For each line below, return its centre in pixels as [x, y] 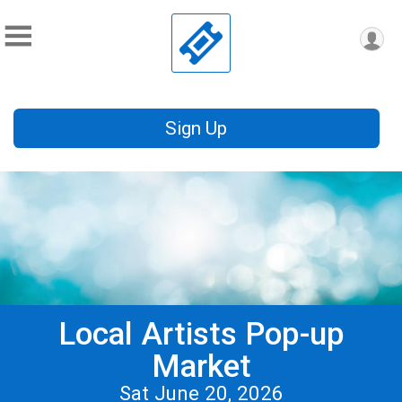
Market [201, 367]
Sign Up [197, 129]
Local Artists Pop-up [201, 334]
